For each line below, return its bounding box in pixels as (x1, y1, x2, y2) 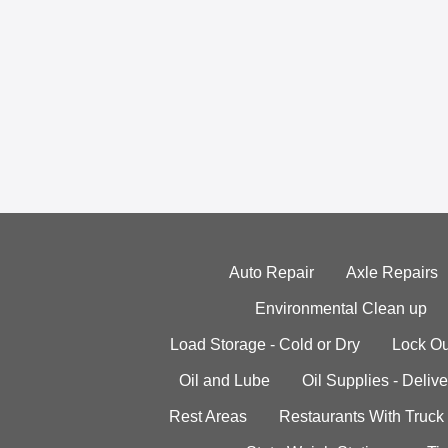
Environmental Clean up (254, 300, 427, 318)
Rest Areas (168, 408, 247, 426)
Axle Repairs (346, 264, 438, 282)
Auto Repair (229, 264, 314, 282)
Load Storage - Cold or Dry (170, 336, 360, 354)
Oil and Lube (178, 372, 270, 390)
